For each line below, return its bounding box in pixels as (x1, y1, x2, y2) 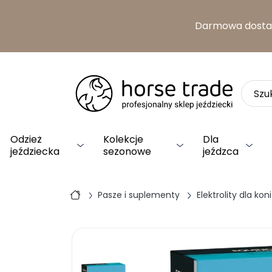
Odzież (10, 132, 42, 146)
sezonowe (103, 144, 152, 158)
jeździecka (10, 144, 59, 158)
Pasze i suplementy (98, 189, 180, 201)
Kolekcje (103, 132, 144, 146)
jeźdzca (202, 144, 239, 158)
